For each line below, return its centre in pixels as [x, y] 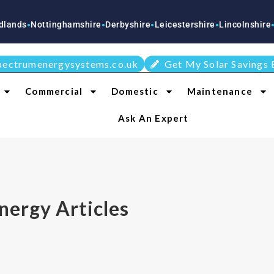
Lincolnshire [207, 24]
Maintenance [220, 91]
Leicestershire [147, 24]
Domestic [135, 91]
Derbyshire [90, 24]
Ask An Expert [153, 118]
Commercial [54, 91]
